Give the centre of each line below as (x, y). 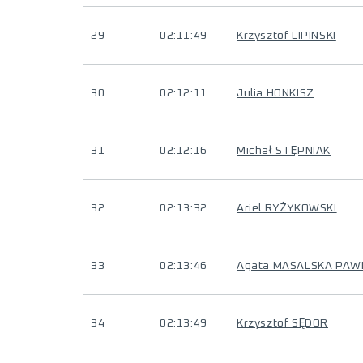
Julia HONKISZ (275, 93)
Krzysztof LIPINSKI (286, 36)
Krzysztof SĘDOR (282, 323)
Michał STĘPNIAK (284, 151)
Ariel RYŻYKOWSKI (287, 208)
